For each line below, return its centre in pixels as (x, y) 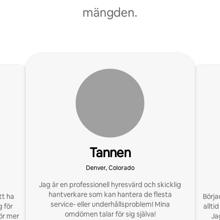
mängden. (110, 13)
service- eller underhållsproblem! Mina (110, 204)
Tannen (110, 153)
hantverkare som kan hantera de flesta (110, 194)
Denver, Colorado (110, 168)
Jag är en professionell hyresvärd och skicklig (110, 185)
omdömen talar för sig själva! (110, 214)
